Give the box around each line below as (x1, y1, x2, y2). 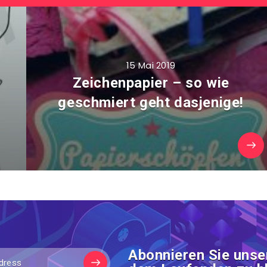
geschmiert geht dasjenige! (58, 94, 244, 111)
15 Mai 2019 (126, 59, 176, 72)
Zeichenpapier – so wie (72, 74, 229, 91)
